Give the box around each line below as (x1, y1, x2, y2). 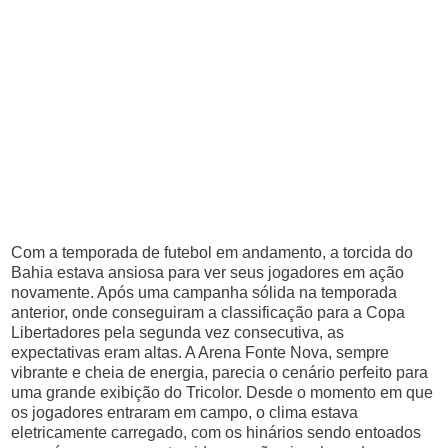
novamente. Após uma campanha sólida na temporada (11, 284, 398, 301)
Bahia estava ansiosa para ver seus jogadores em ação (11, 264, 405, 281)
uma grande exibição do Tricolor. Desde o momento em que (11, 384, 434, 401)
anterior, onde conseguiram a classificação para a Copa (11, 304, 406, 321)
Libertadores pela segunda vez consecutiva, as (11, 324, 345, 341)
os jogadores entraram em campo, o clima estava (11, 404, 359, 421)
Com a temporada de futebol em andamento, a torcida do (11, 244, 414, 261)
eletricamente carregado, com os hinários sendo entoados (11, 424, 422, 441)
